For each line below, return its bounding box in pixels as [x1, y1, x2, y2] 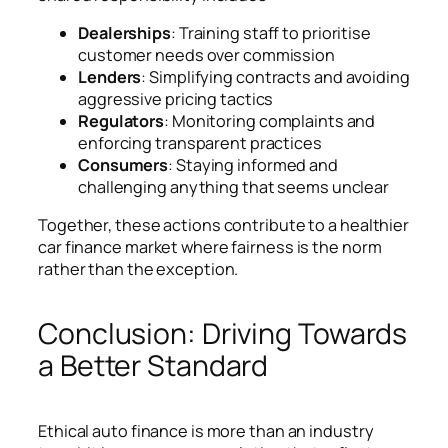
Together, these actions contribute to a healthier [38, 214, 410, 237]
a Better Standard [38, 346, 269, 386]
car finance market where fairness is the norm [38, 236, 382, 259]
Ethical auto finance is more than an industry [38, 420, 374, 443]
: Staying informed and [168, 154, 338, 177]
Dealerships [78, 22, 171, 45]
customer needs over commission [78, 44, 335, 67]
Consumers [78, 154, 169, 177]
